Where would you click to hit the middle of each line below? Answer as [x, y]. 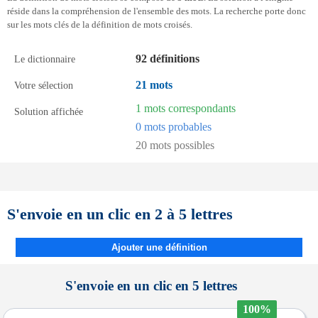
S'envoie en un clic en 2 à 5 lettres [120, 214]
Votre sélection [44, 85]
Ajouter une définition [159, 247]
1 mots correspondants [186, 108]
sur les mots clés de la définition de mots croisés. [100, 25]
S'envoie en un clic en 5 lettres [151, 286]
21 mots [154, 85]
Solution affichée [49, 111]
